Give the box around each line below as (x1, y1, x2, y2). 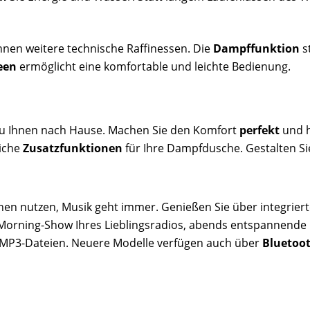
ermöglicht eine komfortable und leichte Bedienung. (17, 59, 291, 75)
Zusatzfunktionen (23, 140, 123, 156)
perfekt (239, 122, 280, 138)
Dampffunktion (213, 41, 300, 57)
